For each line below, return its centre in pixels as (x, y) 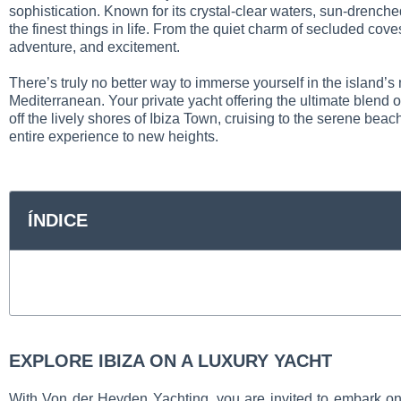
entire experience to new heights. (114, 137)
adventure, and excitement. (94, 47)
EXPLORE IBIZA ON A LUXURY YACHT (171, 361)
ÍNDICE (58, 220)
